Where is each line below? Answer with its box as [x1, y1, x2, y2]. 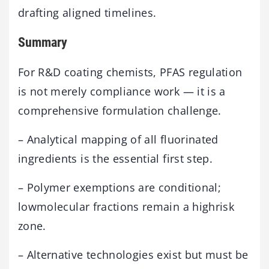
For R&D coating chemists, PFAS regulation [18, 65, 243, 80]
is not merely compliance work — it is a [18, 84, 226, 99]
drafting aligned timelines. [18, 5, 157, 20]
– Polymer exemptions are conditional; [18, 180, 221, 195]
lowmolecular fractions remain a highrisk [18, 199, 235, 214]
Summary [18, 34, 67, 50]
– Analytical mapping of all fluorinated [18, 132, 219, 147]
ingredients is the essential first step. [18, 151, 213, 166]
